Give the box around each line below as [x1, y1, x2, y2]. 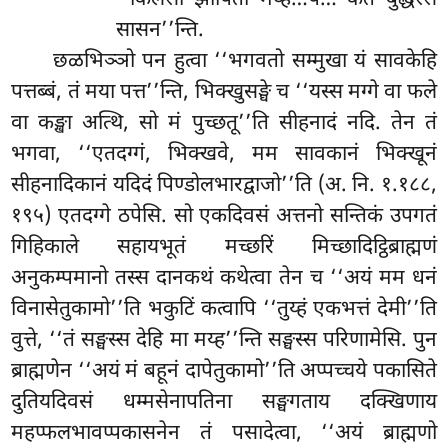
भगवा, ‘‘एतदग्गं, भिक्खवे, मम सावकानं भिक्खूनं [11, 141, 437, 170]
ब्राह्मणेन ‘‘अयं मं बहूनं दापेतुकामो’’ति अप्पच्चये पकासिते [11, 358, 437, 387]
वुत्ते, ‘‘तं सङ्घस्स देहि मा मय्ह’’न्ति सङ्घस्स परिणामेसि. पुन [11, 327, 437, 356]
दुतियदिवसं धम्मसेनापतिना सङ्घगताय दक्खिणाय [11, 389, 437, 418]
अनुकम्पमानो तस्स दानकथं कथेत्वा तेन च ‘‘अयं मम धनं [11, 265, 437, 294]
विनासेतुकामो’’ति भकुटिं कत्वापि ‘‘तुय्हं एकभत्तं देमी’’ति [11, 296, 437, 325]
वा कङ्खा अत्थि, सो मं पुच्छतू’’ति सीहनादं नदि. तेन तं [11, 110, 437, 139]
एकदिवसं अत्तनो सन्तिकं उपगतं [199, 203, 437, 232]
